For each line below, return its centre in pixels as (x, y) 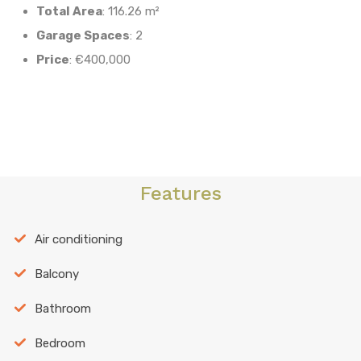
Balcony (56, 274)
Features (180, 193)
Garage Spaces (83, 35)
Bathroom (62, 308)
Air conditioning (78, 239)
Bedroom (60, 343)
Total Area (69, 11)
